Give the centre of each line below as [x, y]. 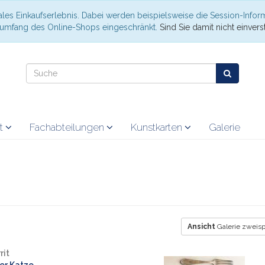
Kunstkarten [158, 127]
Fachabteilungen [68, 127]
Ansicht [201, 227]
